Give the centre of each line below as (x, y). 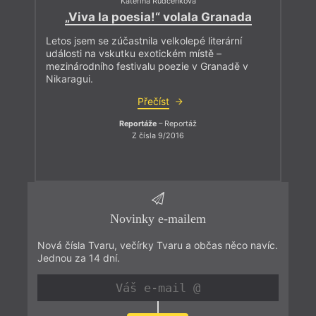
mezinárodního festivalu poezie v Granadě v (147, 66)
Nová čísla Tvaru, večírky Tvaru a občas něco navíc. (157, 245)
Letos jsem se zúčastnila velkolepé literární (144, 40)
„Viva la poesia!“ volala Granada (158, 17)
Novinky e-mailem (158, 219)
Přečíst (153, 101)
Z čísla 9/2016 (158, 136)
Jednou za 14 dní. (78, 258)
